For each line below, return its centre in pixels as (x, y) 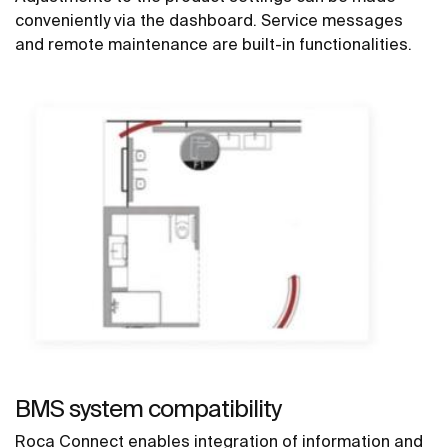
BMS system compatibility (148, 408)
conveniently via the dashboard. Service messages (209, 19)
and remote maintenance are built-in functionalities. (213, 43)
